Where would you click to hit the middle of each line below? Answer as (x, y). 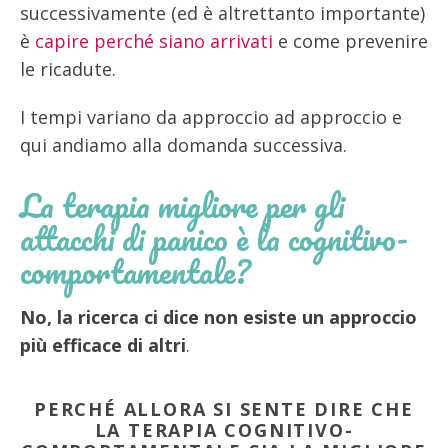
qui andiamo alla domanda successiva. (183, 144)
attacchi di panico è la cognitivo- (214, 238)
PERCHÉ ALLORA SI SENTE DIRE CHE (224, 408)
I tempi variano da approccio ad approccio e (211, 116)
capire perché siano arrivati (154, 41)
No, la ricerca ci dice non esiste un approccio (218, 316)
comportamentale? (135, 271)
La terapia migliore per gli (182, 205)
